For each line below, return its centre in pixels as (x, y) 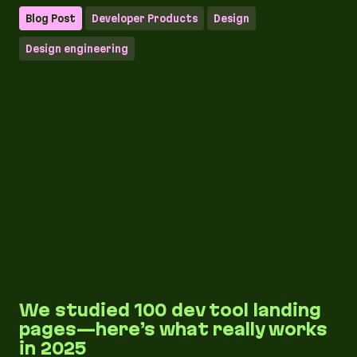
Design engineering (77, 49)
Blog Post (51, 19)
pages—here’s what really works (173, 330)
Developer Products (145, 19)
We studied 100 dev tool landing (170, 310)
